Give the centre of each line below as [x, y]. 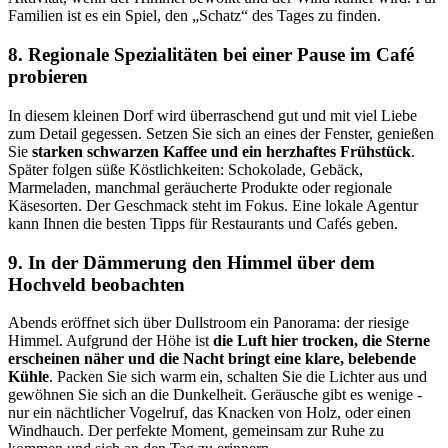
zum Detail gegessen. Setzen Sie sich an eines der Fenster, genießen [221, 133]
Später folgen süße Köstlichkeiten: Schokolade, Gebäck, [185, 169]
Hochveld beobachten [96, 284]
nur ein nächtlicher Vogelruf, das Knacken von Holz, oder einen [209, 413]
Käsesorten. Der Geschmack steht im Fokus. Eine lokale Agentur [213, 205]
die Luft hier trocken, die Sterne [321, 341]
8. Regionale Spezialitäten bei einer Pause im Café [211, 55]
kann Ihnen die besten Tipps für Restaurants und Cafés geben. [203, 223]
